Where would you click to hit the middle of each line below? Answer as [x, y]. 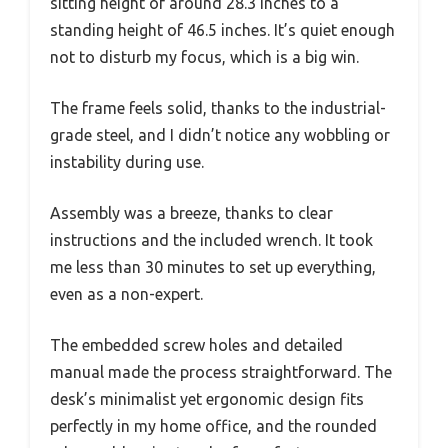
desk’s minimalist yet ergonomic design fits [207, 398]
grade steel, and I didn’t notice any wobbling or [220, 134]
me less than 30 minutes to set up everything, [213, 266]
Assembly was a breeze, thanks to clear [191, 212]
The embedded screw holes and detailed [196, 344]
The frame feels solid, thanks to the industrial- [218, 107]
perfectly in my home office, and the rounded [213, 425]
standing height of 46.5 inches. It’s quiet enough [222, 29]
